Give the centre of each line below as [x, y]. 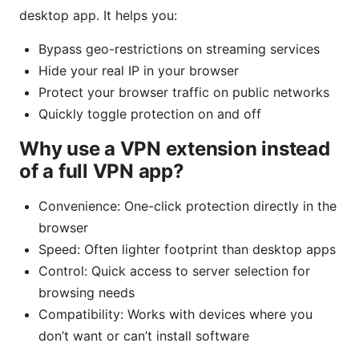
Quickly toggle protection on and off [150, 113]
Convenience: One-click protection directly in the [188, 206]
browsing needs [87, 292]
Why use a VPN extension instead [175, 148]
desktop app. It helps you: [98, 15]
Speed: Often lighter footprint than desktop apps [187, 249]
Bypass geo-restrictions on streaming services [179, 48]
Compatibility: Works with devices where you [175, 314]
